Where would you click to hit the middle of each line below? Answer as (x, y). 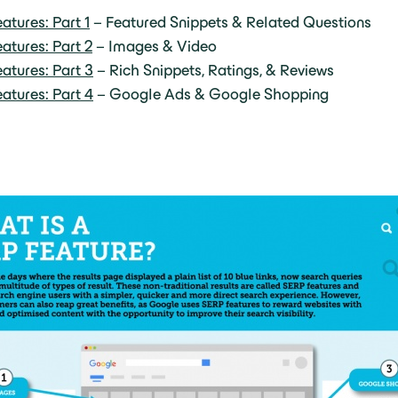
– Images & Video (155, 46)
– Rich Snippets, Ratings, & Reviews (214, 70)
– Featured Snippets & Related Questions (231, 22)
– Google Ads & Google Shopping (211, 94)
